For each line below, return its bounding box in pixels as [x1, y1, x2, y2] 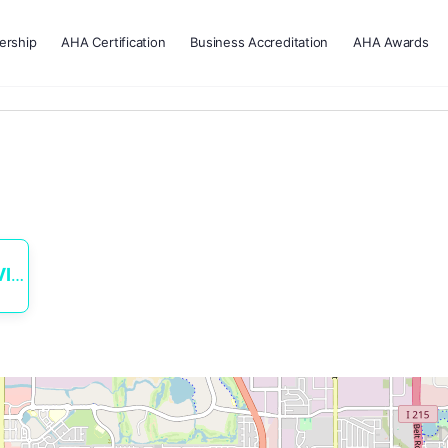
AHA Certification [61, 34, 166, 50]
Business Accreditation [190, 34, 329, 50]
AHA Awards [353, 34, 429, 50]
